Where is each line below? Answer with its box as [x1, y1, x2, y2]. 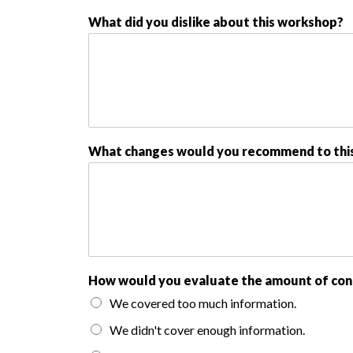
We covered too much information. [110, 295, 296, 310]
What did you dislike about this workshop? [88, 14, 344, 29]
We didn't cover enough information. [110, 322, 305, 337]
